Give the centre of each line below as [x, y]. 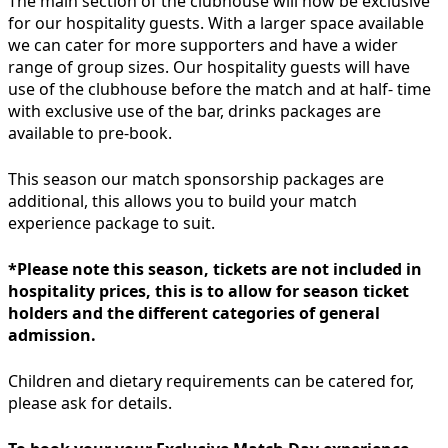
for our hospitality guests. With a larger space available [216, 22]
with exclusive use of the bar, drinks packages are [194, 110]
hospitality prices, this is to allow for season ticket [208, 290]
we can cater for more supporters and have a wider [203, 44]
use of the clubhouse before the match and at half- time [219, 88]
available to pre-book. [90, 132]
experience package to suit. [111, 222]
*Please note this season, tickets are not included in [215, 268]
